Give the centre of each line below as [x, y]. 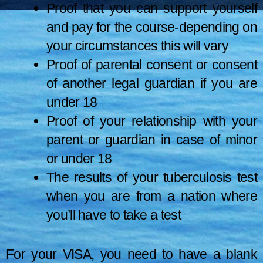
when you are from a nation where [152, 196]
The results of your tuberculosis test [152, 178]
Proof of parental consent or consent [152, 65]
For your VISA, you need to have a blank [131, 254]
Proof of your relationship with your [152, 121]
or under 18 [79, 159]
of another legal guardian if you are [152, 84]
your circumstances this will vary [137, 46]
